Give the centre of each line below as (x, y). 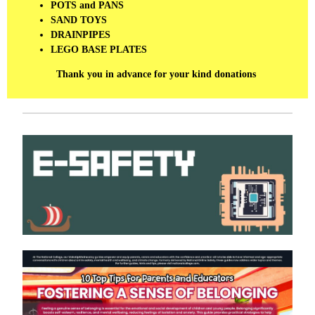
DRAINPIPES (81, 35)
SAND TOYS (79, 20)
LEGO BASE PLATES (99, 50)
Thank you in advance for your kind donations (156, 74)
